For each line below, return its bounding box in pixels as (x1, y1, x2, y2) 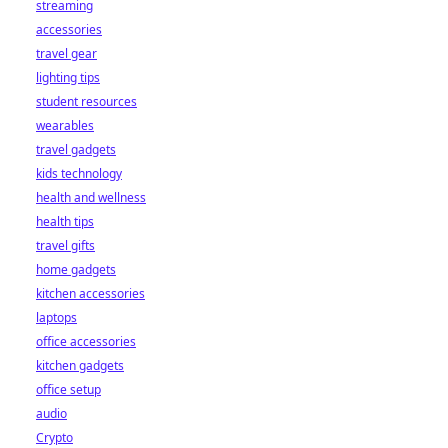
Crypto (36, 429, 73, 446)
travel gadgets (36, 141, 116, 158)
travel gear (36, 45, 97, 62)
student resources (36, 93, 137, 110)
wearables (36, 117, 94, 134)
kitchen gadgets (36, 357, 124, 374)
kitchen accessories (36, 285, 145, 302)
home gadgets (36, 261, 116, 278)
